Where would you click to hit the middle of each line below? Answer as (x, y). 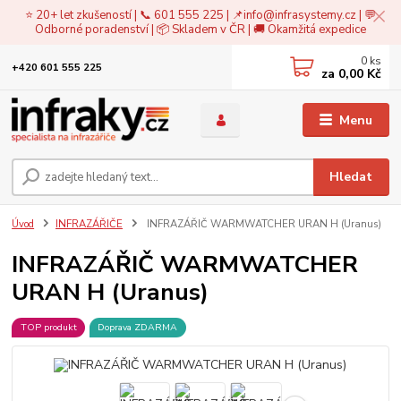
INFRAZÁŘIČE (89, 224)
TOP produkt (48, 327)
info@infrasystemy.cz (300, 15)
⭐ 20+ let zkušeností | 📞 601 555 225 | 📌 (134, 15)
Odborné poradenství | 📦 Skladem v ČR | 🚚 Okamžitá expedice (200, 29)
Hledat (351, 176)
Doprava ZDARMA (138, 327)
